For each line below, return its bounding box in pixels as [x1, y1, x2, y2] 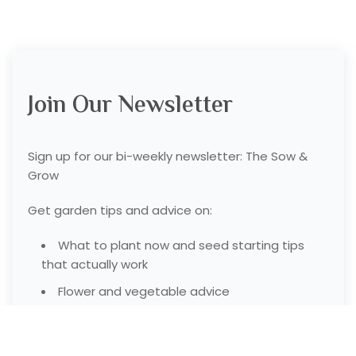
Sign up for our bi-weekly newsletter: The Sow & [28, 147, 308, 164]
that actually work [41, 255, 148, 273]
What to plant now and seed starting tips [58, 236, 304, 253]
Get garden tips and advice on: [28, 201, 212, 219]
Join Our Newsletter [28, 87, 233, 125]
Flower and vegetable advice [58, 282, 230, 300]
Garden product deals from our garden [58, 336, 289, 354]
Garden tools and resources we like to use [58, 309, 308, 327]
